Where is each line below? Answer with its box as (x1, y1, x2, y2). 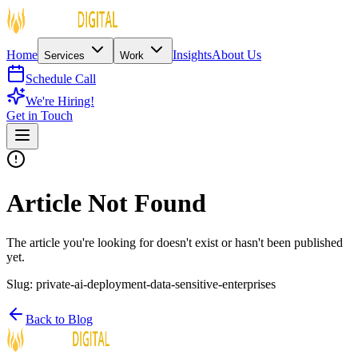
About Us (212, 48, 261, 62)
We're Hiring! (26, 94, 94, 108)
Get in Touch (6, 109, 73, 122)
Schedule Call (26, 72, 96, 86)
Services (44, 50, 88, 62)
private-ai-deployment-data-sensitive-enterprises (36, 276, 276, 291)
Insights (173, 48, 212, 62)
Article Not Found (6, 189, 206, 218)
